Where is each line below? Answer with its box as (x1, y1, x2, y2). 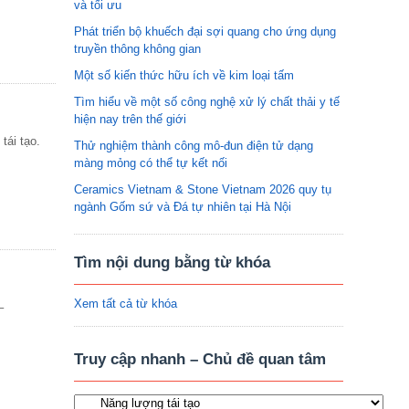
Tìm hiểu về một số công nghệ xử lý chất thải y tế (74, 95, 340, 109)
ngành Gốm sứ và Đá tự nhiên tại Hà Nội (74, 200, 291, 214)
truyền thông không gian (74, 42, 201, 56)
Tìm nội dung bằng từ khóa (74, 254, 270, 271)
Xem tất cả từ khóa (74, 297, 177, 310)
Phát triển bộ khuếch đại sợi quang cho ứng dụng (74, 25, 336, 38)
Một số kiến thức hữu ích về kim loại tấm (74, 68, 294, 82)
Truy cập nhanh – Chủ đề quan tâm (74, 351, 326, 368)
